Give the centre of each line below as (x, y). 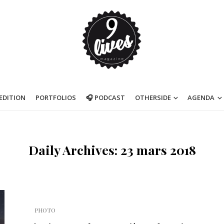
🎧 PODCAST (105, 97)
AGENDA (201, 97)
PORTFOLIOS (55, 97)
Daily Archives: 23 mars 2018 (112, 150)
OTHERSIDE (153, 97)
